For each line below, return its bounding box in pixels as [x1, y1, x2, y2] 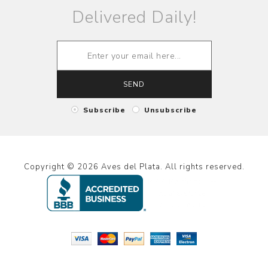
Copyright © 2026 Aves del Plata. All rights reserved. [23, 161, 245, 172]
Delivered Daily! [71, 6, 197, 29]
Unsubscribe [144, 105, 197, 115]
